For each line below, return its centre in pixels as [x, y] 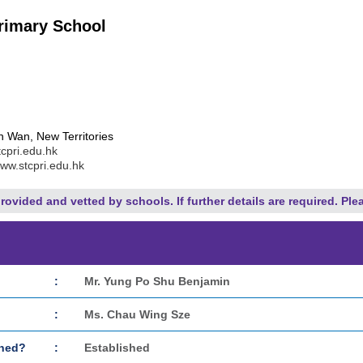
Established [117, 348]
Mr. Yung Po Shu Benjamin [157, 281]
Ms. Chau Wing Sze [137, 314]
